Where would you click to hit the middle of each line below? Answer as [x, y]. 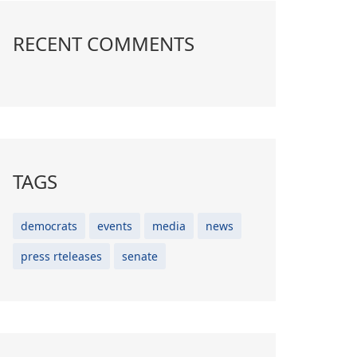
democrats [49, 226]
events [115, 226]
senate [140, 256]
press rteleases [61, 256]
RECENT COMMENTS [104, 43]
